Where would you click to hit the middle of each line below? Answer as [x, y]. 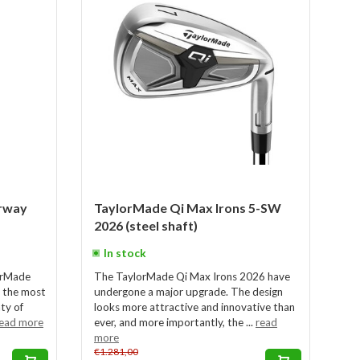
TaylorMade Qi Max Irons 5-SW [188, 208]
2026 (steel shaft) [146, 225]
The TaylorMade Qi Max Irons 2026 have [192, 276]
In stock [125, 253]
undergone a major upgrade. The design [188, 292]
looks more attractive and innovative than [194, 307]
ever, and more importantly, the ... [175, 322]
